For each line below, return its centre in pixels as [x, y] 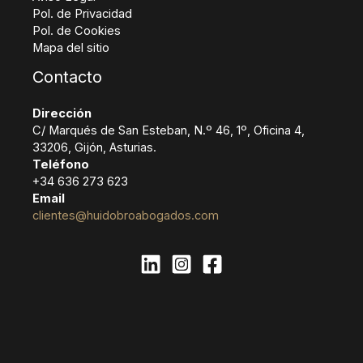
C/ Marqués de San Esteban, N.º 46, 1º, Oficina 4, [169, 131]
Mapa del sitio [71, 48]
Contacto [67, 77]
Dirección [62, 114]
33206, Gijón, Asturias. [94, 148]
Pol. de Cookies [77, 31]
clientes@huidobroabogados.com [126, 216]
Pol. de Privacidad [82, 14]
